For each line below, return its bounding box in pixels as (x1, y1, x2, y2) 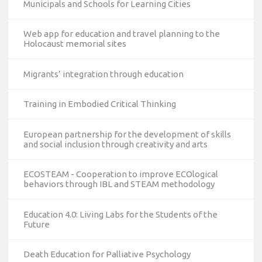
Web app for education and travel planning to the (23, 29, 220, 39)
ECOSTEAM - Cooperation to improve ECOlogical (23, 169, 218, 180)
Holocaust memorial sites (23, 39, 126, 49)
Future (23, 219, 50, 229)
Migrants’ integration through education (23, 68, 184, 79)
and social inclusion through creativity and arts (23, 139, 208, 149)
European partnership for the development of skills (23, 129, 231, 139)
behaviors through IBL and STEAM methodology (23, 179, 215, 189)
